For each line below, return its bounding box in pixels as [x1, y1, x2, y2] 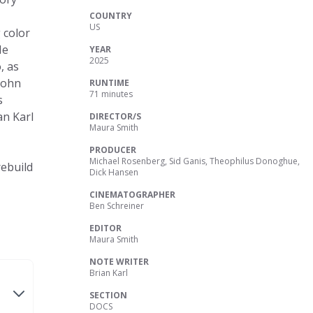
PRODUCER [89, 144, 136, 156]
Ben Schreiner [89, 200, 144, 212]
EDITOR [89, 222, 122, 234]
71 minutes [89, 88, 133, 100]
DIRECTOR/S [89, 110, 141, 122]
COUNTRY [89, 10, 132, 22]
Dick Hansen [89, 166, 138, 178]
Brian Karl [89, 267, 128, 279]
